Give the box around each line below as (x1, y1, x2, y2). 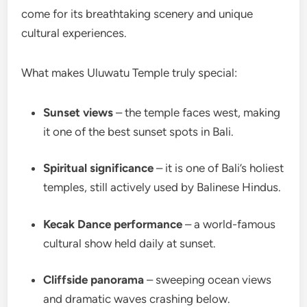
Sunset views (43, 105, 114, 119)
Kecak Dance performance (43, 217, 183, 231)
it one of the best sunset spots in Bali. (43, 124, 234, 138)
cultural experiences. (21, 25, 127, 40)
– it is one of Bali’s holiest (153, 161, 284, 175)
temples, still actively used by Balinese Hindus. (43, 180, 282, 195)
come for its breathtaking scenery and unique (21, 6, 254, 21)
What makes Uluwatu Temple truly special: (21, 65, 238, 79)
